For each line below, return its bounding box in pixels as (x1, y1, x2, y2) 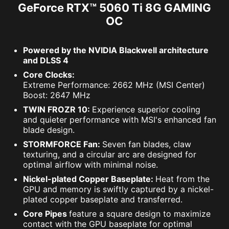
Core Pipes (23, 209, 69, 219)
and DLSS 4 (23, 55, 68, 66)
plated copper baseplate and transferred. (23, 194, 182, 205)
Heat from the (155, 174, 210, 185)
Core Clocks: (23, 70, 75, 80)
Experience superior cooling (92, 104, 200, 115)
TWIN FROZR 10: (23, 104, 92, 115)
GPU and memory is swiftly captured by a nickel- (23, 184, 214, 195)
